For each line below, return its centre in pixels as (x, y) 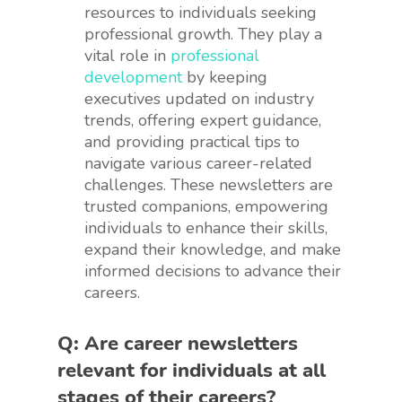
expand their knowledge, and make (213, 249)
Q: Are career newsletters (178, 343)
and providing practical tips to (192, 141)
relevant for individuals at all (192, 370)
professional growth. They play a (203, 34)
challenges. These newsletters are (209, 184)
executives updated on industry (199, 98)
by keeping (225, 77)
